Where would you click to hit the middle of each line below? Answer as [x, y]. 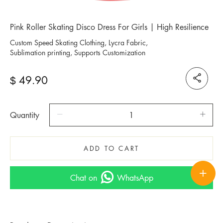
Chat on [83, 177]
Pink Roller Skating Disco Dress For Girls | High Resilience [109, 27]
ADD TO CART [111, 148]
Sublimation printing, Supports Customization [78, 52]
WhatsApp [135, 177]
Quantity [28, 115]
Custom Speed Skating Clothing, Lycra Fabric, [79, 42]
